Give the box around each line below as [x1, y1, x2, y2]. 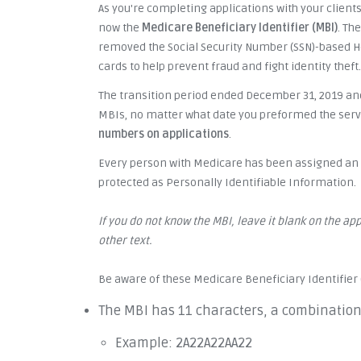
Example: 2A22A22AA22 [115, 335, 252, 351]
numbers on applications [98, 127, 229, 141]
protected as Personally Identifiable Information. [98, 176, 356, 189]
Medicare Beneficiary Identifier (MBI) [142, 21, 338, 35]
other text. [98, 234, 152, 247]
